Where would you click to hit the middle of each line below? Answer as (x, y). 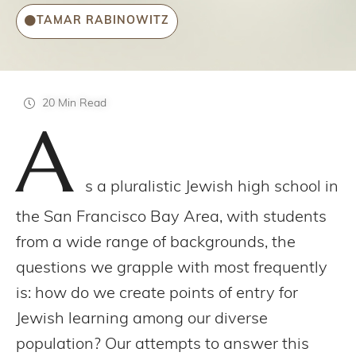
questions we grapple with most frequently (172, 269)
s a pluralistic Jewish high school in (212, 188)
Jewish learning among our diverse (142, 319)
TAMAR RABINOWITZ (103, 21)
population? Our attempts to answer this (163, 345)
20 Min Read (74, 104)
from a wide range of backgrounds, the (156, 243)
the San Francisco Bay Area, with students (171, 218)
